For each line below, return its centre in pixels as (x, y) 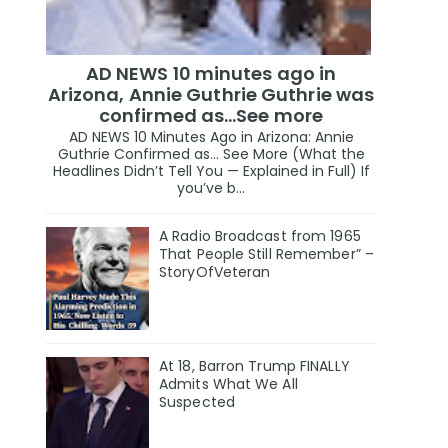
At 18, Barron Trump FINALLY (254, 366)
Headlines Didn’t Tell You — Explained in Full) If (211, 171)
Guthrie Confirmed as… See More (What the (211, 154)
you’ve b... (211, 188)
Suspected (197, 402)
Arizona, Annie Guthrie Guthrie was (211, 94)
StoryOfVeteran (215, 272)
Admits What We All (228, 384)
